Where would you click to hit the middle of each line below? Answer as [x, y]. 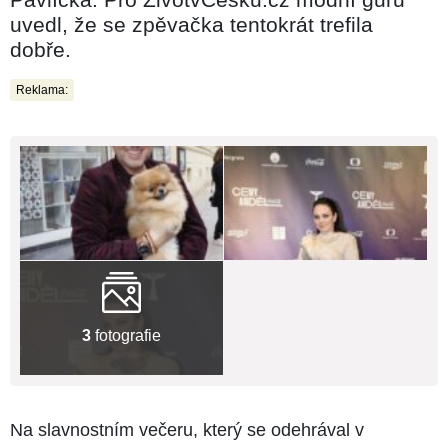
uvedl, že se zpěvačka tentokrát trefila [191, 24]
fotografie [126, 335]
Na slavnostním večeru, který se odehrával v [187, 430]
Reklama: [42, 89]
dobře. [40, 49]
